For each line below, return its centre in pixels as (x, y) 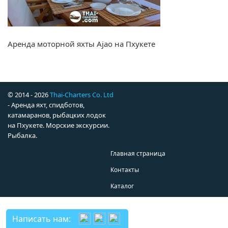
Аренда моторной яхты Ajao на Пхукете (81, 44)
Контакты (125, 170)
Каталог (122, 186)
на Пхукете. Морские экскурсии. (59, 125)
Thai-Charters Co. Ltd (82, 95)
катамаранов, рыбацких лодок (57, 115)
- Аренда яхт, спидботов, (46, 105)
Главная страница (138, 154)
